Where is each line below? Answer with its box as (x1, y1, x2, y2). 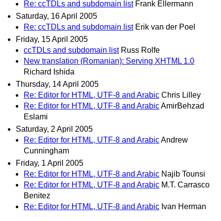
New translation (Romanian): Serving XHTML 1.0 (24, 56, 194, 65)
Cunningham (24, 147, 69, 155)
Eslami (24, 112, 48, 121)
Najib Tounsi (161, 170, 205, 179)
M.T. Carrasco (161, 181, 210, 189)
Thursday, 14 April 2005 (16, 80, 99, 89)
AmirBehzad (161, 102, 204, 110)
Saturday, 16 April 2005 (16, 11, 97, 20)
